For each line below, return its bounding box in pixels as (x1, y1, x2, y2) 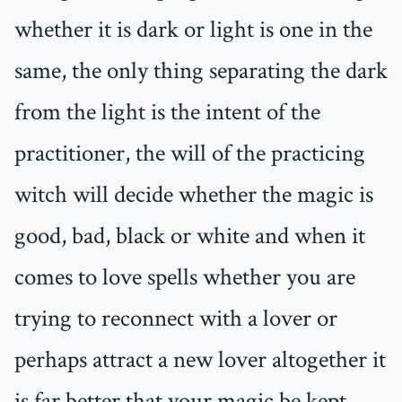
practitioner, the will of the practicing (14, 137, 365, 170)
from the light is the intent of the (14, 96, 320, 129)
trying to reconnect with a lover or (14, 302, 337, 336)
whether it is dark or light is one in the (14, 13, 372, 47)
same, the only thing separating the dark (14, 55, 388, 88)
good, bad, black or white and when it (14, 220, 365, 253)
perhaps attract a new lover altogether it (14, 344, 386, 377)
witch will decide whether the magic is (14, 179, 373, 212)
